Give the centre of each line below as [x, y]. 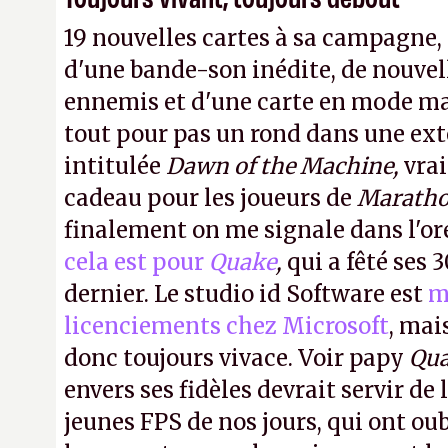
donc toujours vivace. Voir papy [236, 358]
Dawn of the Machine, [285, 166]
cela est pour [136, 262]
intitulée [115, 166]
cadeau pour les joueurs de [210, 198]
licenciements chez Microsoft [226, 326]
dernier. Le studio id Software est [246, 294]
